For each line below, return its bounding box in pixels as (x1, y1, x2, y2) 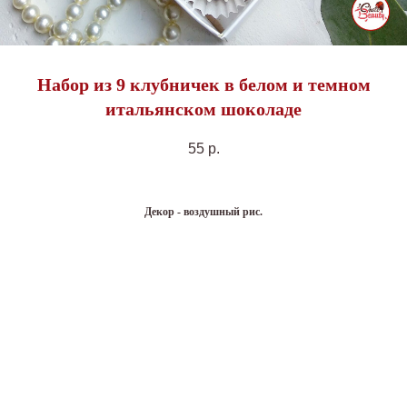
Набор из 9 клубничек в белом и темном (36, 74, 371, 94)
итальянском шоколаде (105, 99, 302, 119)
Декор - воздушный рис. (144, 205, 263, 219)
